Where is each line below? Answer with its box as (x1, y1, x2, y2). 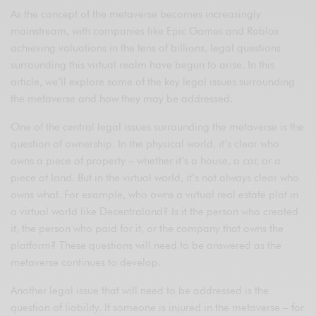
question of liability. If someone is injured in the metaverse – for (11, 301, 305, 315)
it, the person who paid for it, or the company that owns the (11, 222, 284, 236)
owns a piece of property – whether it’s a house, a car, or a (11, 154, 281, 168)
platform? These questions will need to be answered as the (11, 239, 282, 253)
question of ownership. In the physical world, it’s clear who (11, 138, 280, 151)
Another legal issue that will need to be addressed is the (11, 284, 269, 298)
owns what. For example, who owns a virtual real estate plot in (11, 188, 299, 202)
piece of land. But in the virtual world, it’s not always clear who (11, 171, 300, 185)
